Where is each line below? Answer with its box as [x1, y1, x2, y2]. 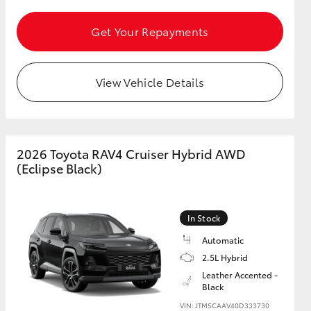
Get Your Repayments [91, 23, 209, 39]
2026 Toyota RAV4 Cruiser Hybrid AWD [17, 144, 246, 162]
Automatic [202, 234, 244, 246]
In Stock [187, 212, 220, 224]
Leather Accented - [202, 269, 278, 280]
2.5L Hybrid [202, 251, 248, 263]
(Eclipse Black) [17, 159, 102, 177]
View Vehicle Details [95, 74, 205, 90]
